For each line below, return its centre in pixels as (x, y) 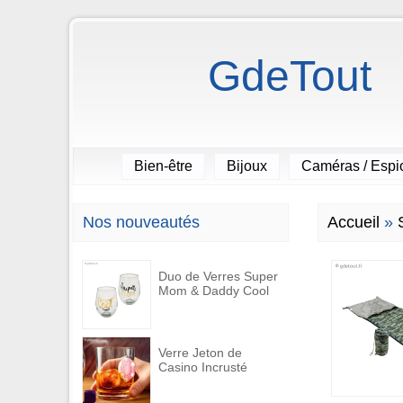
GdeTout (290, 76)
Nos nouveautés (141, 222)
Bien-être (163, 166)
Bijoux (246, 166)
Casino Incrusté (203, 367)
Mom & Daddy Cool (214, 291)
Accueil (354, 222)
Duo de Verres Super (218, 276)
